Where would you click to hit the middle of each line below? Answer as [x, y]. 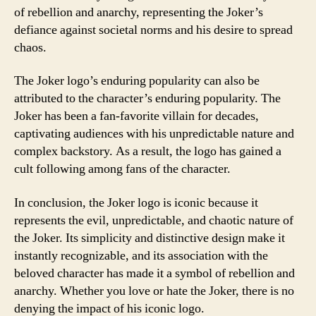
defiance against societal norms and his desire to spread [153, 30]
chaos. [30, 47]
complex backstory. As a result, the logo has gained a [148, 151]
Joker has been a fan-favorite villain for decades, [136, 116]
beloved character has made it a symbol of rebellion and [154, 273]
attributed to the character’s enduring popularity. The [147, 98]
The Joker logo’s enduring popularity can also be [137, 81]
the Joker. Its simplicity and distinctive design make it [150, 238]
